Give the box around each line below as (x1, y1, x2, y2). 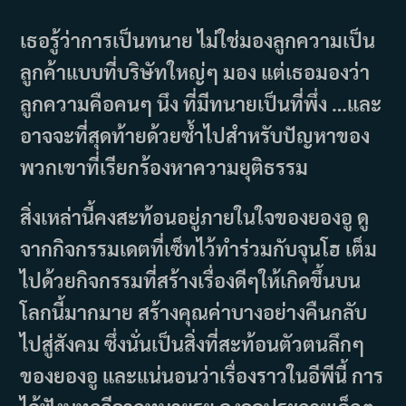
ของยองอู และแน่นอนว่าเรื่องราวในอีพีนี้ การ (20, 362, 384, 388)
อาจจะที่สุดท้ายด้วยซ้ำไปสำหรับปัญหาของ (20, 121, 371, 148)
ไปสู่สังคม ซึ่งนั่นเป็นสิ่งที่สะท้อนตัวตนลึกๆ (20, 330, 365, 356)
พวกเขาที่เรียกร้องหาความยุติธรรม (20, 153, 309, 179)
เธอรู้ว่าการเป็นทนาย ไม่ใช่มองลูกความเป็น (20, 26, 376, 53)
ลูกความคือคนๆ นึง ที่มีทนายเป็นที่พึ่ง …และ (20, 90, 382, 116)
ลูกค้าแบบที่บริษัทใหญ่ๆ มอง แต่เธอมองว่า (20, 58, 371, 84)
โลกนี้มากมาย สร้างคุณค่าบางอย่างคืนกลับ (20, 298, 368, 324)
